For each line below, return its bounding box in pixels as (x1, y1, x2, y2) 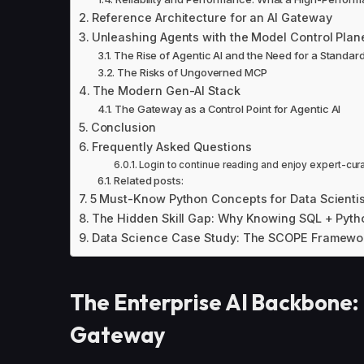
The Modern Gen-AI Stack (92, 83, 240, 97)
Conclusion (90, 119, 156, 134)
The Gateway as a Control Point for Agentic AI (114, 102, 341, 115)
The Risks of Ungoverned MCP (116, 65, 267, 79)
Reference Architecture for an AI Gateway (91, 10, 332, 24)
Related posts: (113, 173, 184, 187)
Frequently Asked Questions (91, 139, 252, 154)
